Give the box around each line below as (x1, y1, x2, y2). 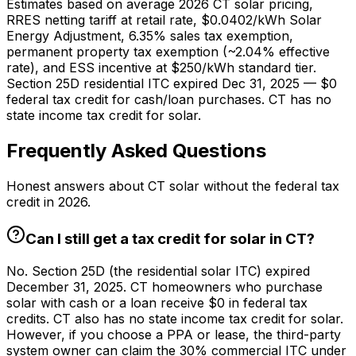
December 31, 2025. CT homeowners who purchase (6, 278, 323, 295)
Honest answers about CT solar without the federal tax (6, 178, 339, 195)
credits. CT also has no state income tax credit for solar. (6, 310, 343, 327)
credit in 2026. (6, 194, 91, 211)
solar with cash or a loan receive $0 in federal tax (6, 294, 308, 311)
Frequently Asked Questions (6, 139, 266, 163)
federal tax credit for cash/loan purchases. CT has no (6, 91, 331, 108)
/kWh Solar (253, 12, 322, 29)
